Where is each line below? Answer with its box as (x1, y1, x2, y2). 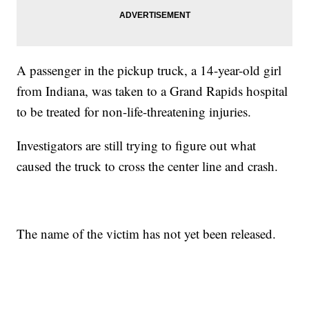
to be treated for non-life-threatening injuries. (17, 102, 252, 120)
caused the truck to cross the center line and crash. (17, 157, 279, 175)
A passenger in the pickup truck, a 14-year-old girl (17, 61, 282, 79)
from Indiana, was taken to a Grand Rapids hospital (17, 81, 288, 99)
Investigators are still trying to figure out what (17, 136, 257, 154)
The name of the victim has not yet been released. (17, 224, 277, 242)
